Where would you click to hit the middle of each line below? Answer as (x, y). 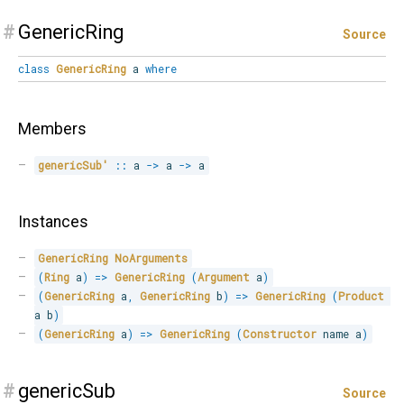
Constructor (280, 334)
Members (52, 129)
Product (362, 296)
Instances (53, 222)
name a (340, 334)
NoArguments (151, 258)
